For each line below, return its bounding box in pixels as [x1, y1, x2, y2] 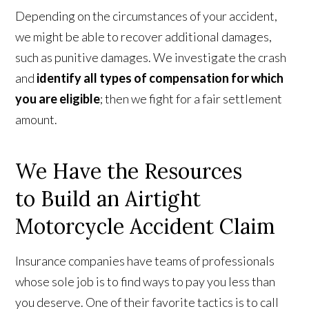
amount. [15, 112, 60, 127]
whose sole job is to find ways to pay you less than [15, 274, 276, 289]
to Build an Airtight [15, 186, 201, 212]
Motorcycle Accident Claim [15, 213, 276, 239]
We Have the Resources [15, 158, 243, 184]
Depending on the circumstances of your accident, [15, 8, 278, 23]
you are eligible [15, 91, 101, 106]
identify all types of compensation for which [37, 70, 284, 86]
